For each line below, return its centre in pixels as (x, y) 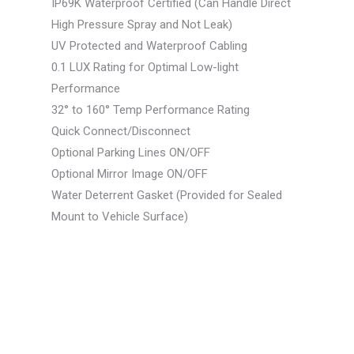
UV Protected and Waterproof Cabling (149, 46)
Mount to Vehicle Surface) (119, 217)
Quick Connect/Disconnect (121, 132)
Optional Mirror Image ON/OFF (129, 174)
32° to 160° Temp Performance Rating (150, 110)
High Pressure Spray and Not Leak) (141, 25)
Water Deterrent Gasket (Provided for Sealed (166, 196)
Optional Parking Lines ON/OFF (130, 153)
